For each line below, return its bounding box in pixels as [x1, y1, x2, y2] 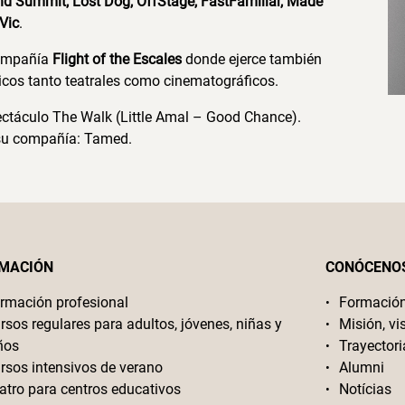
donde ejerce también [182, 51, 323, 68]
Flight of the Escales [52, 51, 183, 68]
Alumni [338, 359, 384, 376]
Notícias [338, 381, 391, 398]
